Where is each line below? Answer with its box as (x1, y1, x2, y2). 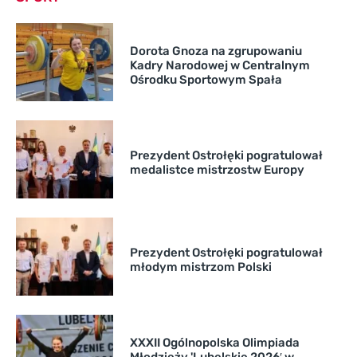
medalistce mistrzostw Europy (129, 162, 304, 177)
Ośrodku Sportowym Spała (129, 72, 282, 87)
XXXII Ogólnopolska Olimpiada (129, 335, 300, 350)
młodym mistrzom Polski (129, 259, 272, 274)
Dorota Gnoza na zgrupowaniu (129, 43, 302, 58)
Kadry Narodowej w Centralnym (129, 57, 310, 73)
